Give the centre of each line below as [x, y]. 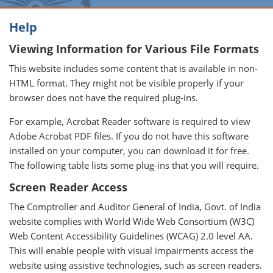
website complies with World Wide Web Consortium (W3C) [132, 221]
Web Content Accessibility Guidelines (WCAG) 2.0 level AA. [131, 236]
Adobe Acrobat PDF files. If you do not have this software [129, 136]
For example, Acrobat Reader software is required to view [130, 121]
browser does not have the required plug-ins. [104, 97]
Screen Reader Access [68, 187]
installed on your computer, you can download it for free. [129, 151]
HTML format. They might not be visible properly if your [126, 83]
